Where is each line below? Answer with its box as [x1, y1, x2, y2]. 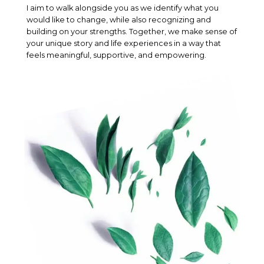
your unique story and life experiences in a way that [26, 38, 221, 48]
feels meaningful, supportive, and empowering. [26, 50, 206, 60]
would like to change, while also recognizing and [26, 15, 211, 24]
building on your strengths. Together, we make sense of [26, 27, 237, 36]
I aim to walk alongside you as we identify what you [26, 3, 219, 12]
